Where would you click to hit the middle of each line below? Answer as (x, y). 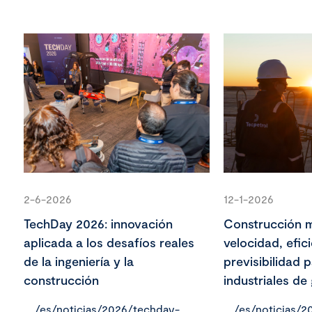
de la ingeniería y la (79, 262)
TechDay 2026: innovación (98, 224)
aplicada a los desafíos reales (109, 243)
